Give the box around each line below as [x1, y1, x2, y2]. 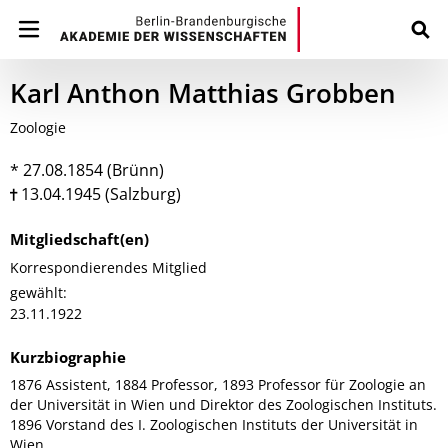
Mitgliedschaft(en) [10, 229, 149, 249]
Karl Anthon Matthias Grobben [10, 75, 396, 111]
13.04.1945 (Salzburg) [17, 183, 181, 205]
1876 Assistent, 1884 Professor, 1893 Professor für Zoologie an [10, 375, 426, 394]
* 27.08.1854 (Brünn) [10, 159, 164, 181]
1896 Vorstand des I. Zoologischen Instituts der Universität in [10, 415, 418, 434]
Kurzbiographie [10, 347, 126, 367]
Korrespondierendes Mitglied [10, 258, 207, 277]
